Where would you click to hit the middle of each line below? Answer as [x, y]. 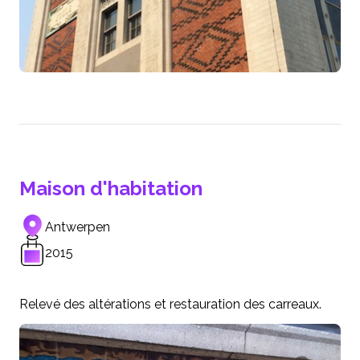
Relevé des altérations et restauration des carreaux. [170, 305]
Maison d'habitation [111, 189]
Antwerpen [78, 227]
